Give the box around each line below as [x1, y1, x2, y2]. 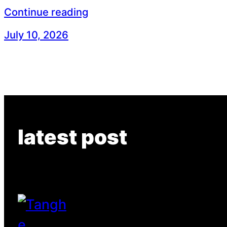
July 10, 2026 [4, 28, 68, 41]
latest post [17, 124, 127, 149]
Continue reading [4, 5, 88, 18]
